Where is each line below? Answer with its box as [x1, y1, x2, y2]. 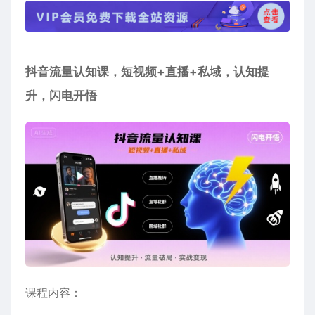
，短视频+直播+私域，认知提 [109, 65, 269, 79]
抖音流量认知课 [25, 65, 109, 79]
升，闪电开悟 [25, 89, 97, 103]
